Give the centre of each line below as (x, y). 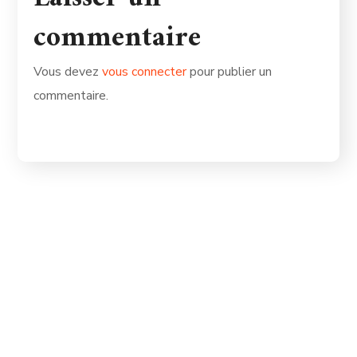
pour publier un (229, 72)
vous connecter (145, 72)
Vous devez (68, 72)
